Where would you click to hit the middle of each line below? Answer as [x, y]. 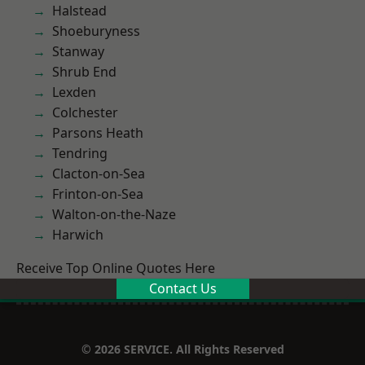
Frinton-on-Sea [98, 194]
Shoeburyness [96, 31]
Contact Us [182, 288]
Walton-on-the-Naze [114, 214]
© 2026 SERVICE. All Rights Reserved [182, 349]
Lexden [74, 92]
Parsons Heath [98, 133]
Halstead [79, 11]
